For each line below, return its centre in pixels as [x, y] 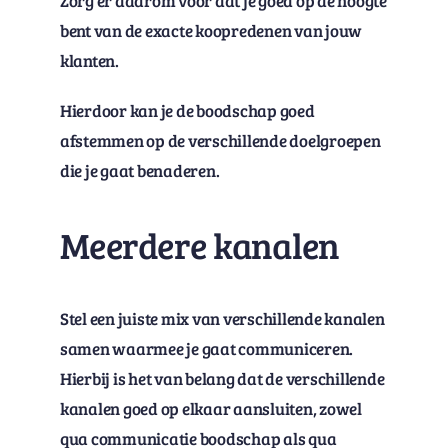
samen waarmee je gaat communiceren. [206, 349]
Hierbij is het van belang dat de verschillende [222, 379]
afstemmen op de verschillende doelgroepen [220, 141]
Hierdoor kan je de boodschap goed [187, 111]
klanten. [89, 61]
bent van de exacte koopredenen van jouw [211, 31]
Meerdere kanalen [199, 245]
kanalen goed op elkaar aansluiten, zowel [210, 409]
